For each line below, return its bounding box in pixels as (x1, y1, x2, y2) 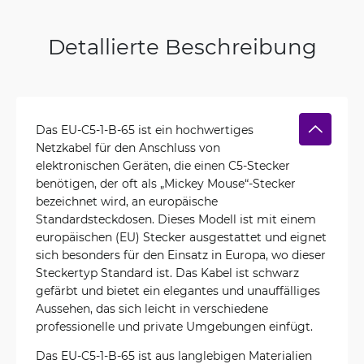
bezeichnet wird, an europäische (36, 193, 218, 209)
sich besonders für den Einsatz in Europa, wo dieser (36, 247, 326, 262)
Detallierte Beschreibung (47, 32, 317, 60)
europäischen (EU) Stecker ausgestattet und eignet (36, 229, 327, 245)
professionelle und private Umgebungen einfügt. (36, 318, 313, 334)
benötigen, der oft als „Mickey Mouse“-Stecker (36, 175, 296, 191)
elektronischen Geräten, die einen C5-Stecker (36, 158, 290, 173)
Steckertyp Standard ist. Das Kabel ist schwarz (36, 265, 299, 280)
